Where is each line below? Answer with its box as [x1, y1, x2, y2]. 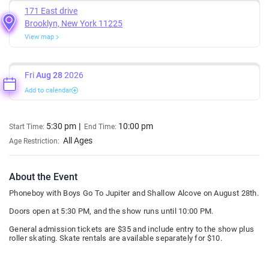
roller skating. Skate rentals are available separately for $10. [9, 233, 222, 243]
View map [25, 32, 56, 41]
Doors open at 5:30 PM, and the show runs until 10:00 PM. [9, 206, 214, 216]
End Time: [84, 122, 118, 131]
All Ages [63, 135, 92, 145]
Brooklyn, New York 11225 [25, 18, 122, 28]
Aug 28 [36, 70, 62, 80]
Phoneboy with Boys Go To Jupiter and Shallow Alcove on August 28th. [9, 188, 259, 198]
